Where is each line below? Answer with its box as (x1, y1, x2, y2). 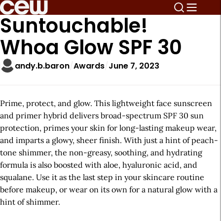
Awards (74, 60, 105, 72)
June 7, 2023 (109, 60, 159, 72)
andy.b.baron (15, 60, 70, 72)
